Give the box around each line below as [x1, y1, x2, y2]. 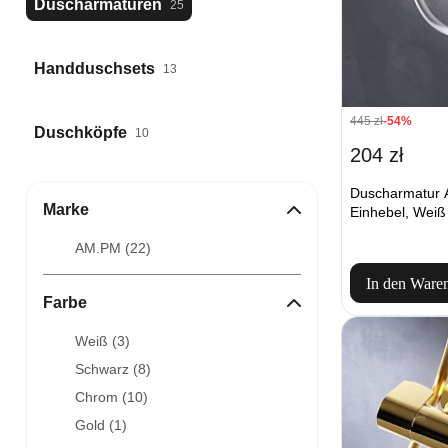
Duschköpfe [34, 124, 127, 141]
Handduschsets [34, 60, 155, 77]
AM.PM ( [75, 240, 130, 256]
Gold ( [75, 417, 114, 433]
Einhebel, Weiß [350, 203, 446, 220]
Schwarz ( [75, 361, 138, 377]
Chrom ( [75, 389, 127, 405]
